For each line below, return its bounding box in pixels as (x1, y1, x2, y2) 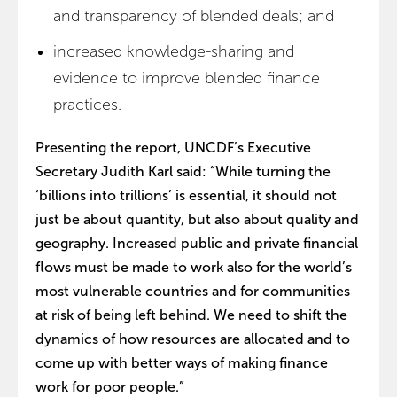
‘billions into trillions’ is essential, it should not (35, 187, 337, 203)
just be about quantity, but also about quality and (35, 211, 359, 227)
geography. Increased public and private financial (35, 235, 358, 251)
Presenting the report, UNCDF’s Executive (35, 139, 311, 155)
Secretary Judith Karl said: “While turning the (35, 163, 331, 179)
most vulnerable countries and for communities (35, 283, 350, 299)
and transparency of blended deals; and (53, 6, 334, 25)
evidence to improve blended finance (53, 68, 320, 87)
